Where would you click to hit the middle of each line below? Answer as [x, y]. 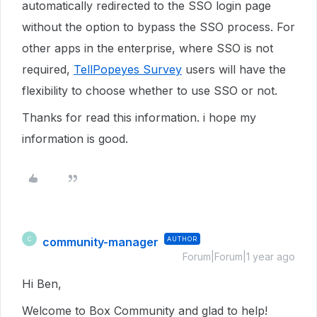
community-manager [100, 242]
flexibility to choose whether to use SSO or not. [151, 91]
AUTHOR [182, 239]
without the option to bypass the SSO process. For [158, 27]
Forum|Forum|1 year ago [239, 257]
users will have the [234, 69]
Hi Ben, [44, 284]
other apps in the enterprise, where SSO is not [148, 48]
